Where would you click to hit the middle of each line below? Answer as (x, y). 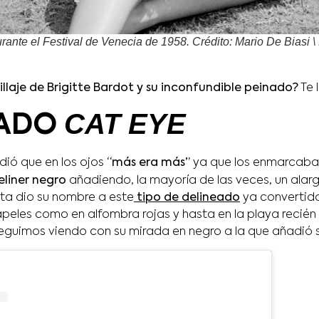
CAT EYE (125, 124)
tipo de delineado (187, 198)
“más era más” (148, 163)
